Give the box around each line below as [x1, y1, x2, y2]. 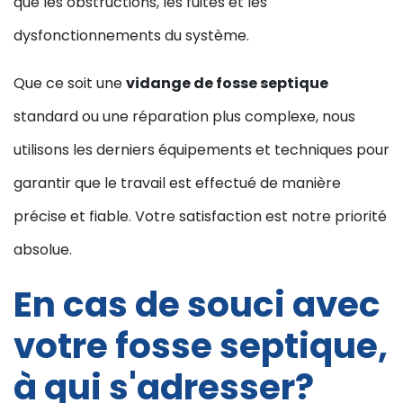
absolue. [13, 239, 72, 260]
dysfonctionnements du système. [13, 25, 249, 46]
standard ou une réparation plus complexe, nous [13, 106, 355, 127]
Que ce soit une [13, 73, 126, 94]
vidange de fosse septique [126, 73, 328, 94]
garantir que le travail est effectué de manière [13, 173, 341, 193]
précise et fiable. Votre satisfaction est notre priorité [13, 206, 387, 227]
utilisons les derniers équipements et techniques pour [13, 139, 390, 160]
